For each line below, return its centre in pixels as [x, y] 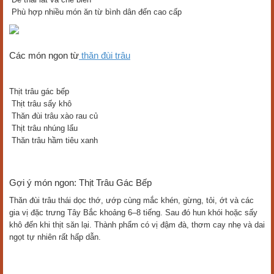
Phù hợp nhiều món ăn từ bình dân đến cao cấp [95, 12]
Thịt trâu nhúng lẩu [43, 128]
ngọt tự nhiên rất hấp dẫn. [55, 237]
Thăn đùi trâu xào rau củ [54, 116]
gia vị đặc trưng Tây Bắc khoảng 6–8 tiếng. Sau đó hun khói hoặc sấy [133, 213]
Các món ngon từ [44, 55]
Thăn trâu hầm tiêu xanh [54, 140]
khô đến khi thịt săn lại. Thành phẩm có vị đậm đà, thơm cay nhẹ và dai [137, 225]
